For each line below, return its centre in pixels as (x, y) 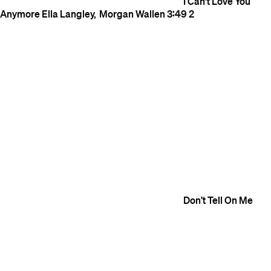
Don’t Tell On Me (218, 200)
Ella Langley (68, 14)
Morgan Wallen (132, 14)
